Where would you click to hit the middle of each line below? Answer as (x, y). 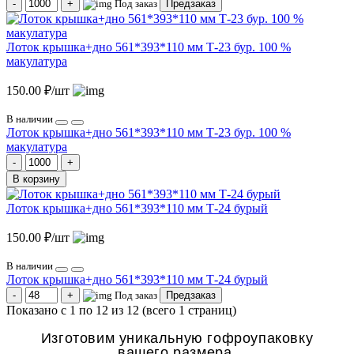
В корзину (36, 179)
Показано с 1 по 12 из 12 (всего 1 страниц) (121, 310)
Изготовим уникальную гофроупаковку (177, 336)
